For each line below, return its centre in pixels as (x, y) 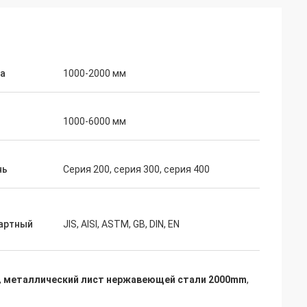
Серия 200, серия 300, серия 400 (136, 169)
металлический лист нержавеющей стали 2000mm (125, 280)
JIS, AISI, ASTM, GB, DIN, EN (121, 224)
